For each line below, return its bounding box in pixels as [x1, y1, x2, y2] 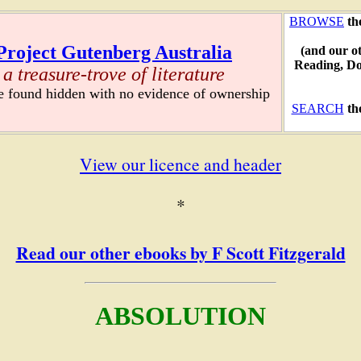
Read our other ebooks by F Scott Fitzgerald [15, 239, 346, 265]
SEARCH [291, 102, 344, 116]
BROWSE [289, 15, 344, 29]
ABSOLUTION [95, 301, 266, 330]
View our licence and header [80, 152, 281, 176]
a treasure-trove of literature [2, 64, 225, 85]
